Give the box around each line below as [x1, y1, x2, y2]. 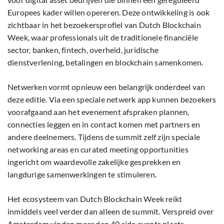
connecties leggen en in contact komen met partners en [7, 119, 200, 129]
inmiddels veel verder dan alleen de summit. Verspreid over [7, 206, 214, 216]
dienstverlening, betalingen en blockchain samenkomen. [7, 57, 203, 67]
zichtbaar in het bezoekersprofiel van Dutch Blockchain [7, 20, 201, 30]
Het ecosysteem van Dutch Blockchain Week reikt [7, 194, 182, 204]
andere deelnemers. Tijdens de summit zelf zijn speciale [7, 132, 200, 142]
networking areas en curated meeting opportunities [7, 144, 188, 154]
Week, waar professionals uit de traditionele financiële [7, 32, 198, 42]
